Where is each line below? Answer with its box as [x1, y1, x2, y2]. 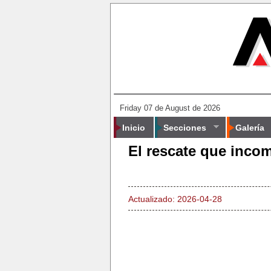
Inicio [122, 122, 145, 132]
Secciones [163, 122, 206, 132]
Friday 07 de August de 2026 [120, 103, 220, 113]
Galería [235, 122, 264, 132]
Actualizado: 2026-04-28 [128, 194, 222, 204]
